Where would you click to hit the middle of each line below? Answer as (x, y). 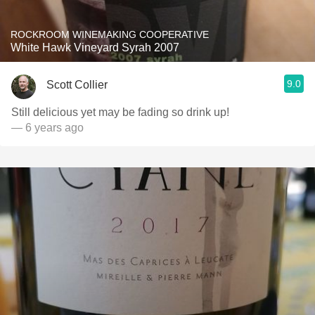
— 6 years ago (47, 128)
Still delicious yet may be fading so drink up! (120, 112)
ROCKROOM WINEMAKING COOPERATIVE (110, 34)
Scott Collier (77, 84)
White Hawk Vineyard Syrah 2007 (95, 47)
